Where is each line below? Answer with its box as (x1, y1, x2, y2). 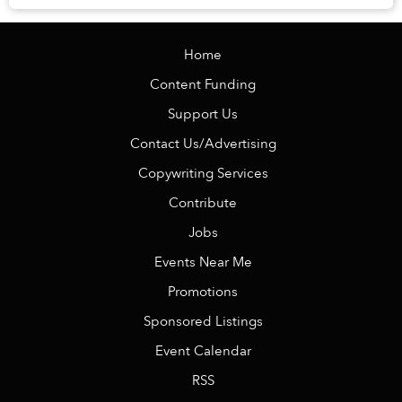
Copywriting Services (137, 164, 268, 183)
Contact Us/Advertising (129, 135, 276, 153)
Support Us (168, 105, 238, 124)
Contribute (169, 194, 237, 213)
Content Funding (150, 75, 256, 94)
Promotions (168, 283, 238, 301)
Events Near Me (153, 253, 252, 272)
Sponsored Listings (143, 312, 263, 331)
